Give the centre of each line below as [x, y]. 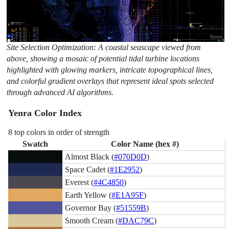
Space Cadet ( [88, 169]
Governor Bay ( [91, 208]
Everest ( [79, 182]
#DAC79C [136, 220]
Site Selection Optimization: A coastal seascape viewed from [104, 47]
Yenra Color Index [45, 113]
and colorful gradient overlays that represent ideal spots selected [110, 81]
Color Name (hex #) [145, 144]
